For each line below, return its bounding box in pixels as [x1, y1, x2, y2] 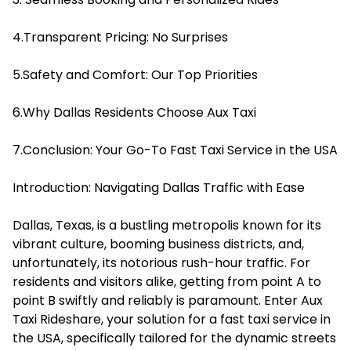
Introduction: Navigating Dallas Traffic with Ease [13, 178, 305, 197]
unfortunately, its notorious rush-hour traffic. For [13, 253, 310, 272]
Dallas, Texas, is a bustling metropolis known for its [13, 215, 321, 234]
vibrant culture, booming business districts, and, [13, 234, 304, 253]
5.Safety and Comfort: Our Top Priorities [13, 65, 258, 84]
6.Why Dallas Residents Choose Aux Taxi [13, 103, 256, 121]
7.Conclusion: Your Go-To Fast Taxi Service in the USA [13, 140, 338, 159]
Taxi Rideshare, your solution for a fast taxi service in [13, 309, 331, 328]
